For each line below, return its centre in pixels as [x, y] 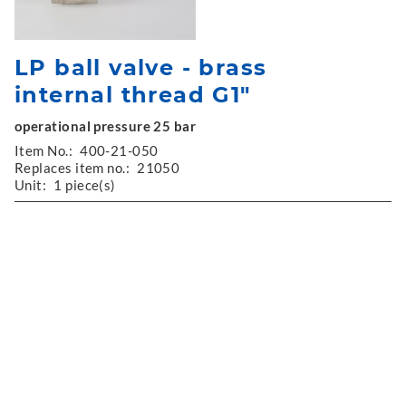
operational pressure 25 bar [106, 126]
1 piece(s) [85, 184]
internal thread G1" [133, 94]
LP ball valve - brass [141, 67]
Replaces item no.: [72, 167]
